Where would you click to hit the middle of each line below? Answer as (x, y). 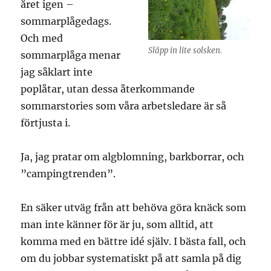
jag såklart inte (57, 72)
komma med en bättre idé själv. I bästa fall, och (134, 241)
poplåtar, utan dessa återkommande (108, 89)
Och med (42, 38)
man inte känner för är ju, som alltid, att (117, 224)
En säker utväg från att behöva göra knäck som (134, 207)
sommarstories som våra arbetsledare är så (124, 106)
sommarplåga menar (71, 55)
